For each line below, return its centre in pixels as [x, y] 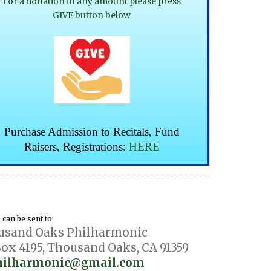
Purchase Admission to [57, 131]
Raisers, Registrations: [76, 146]
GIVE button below [92, 15]
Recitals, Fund [145, 131]
